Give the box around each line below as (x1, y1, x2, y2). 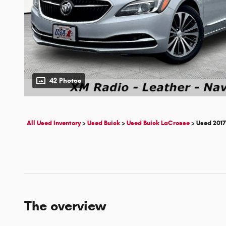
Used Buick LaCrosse (127, 119, 190, 128)
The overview (24, 197, 106, 215)
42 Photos (49, 76, 81, 85)
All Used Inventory (27, 119, 81, 128)
